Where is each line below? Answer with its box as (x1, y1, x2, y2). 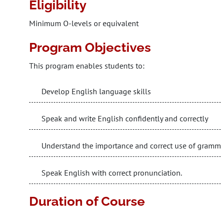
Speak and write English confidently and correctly (41, 113, 208, 123)
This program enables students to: (29, 61, 145, 71)
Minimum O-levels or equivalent (29, 18, 139, 28)
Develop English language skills (41, 86, 151, 96)
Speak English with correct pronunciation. (41, 168, 182, 178)
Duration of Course (29, 194, 145, 209)
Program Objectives (29, 40, 151, 55)
